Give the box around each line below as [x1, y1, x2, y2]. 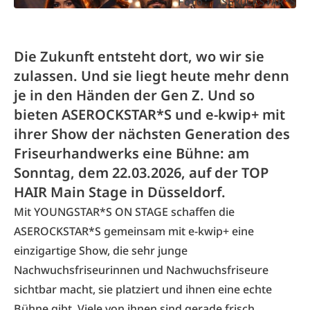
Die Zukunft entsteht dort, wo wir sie [14, 47, 264, 66]
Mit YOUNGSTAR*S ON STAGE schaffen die [14, 204, 235, 219]
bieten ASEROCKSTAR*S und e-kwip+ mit [14, 105, 285, 124]
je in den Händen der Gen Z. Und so [14, 86, 255, 104]
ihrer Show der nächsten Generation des [14, 125, 290, 143]
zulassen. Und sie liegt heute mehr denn [14, 66, 289, 85]
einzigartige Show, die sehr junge [14, 243, 188, 258]
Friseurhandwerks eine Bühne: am [14, 144, 249, 163]
